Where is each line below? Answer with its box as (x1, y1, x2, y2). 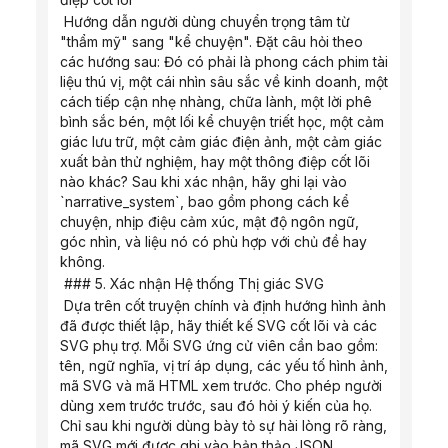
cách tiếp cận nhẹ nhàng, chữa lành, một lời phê (60, 93, 372, 110)
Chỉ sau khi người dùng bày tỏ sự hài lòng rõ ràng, (60, 417, 387, 434)
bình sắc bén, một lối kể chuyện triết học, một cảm (60, 113, 384, 130)
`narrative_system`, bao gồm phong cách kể (60, 193, 349, 210)
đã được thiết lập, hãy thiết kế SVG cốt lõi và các (60, 317, 377, 334)
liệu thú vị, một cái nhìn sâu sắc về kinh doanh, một (60, 73, 388, 90)
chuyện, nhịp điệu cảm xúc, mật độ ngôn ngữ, (60, 213, 359, 230)
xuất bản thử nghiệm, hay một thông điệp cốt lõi (60, 153, 370, 170)
